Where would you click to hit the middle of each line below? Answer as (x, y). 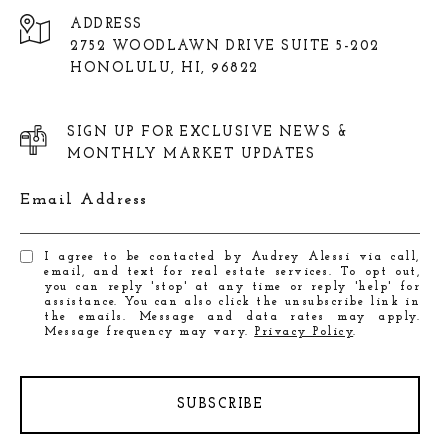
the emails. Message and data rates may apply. (232, 317)
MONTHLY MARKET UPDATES (191, 155)
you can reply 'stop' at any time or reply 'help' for (232, 287)
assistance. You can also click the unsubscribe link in (232, 302)
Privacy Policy (304, 332)
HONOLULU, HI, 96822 (164, 69)
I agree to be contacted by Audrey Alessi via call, (232, 257)
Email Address (84, 200)
